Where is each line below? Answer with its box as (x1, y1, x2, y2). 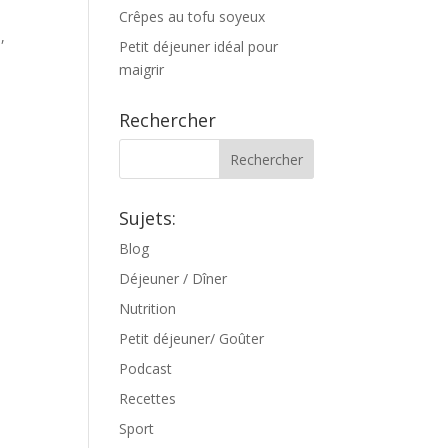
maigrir (119, 60, 165, 79)
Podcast (119, 359, 173, 378)
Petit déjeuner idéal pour (119, 37, 279, 56)
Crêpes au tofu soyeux (119, 7, 266, 26)
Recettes (119, 389, 177, 408)
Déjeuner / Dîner (119, 269, 228, 288)
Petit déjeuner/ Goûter (119, 329, 265, 348)
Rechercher (119, 108, 217, 132)
